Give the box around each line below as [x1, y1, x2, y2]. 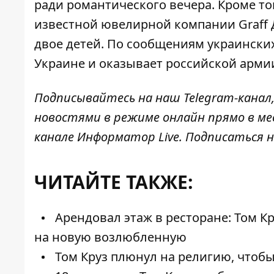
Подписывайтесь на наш [34, 89, 183, 106]
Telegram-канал [183, 89, 272, 106]
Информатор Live [77, 128, 179, 145]
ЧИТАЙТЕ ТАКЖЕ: [34, 169, 193, 194]
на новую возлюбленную [34, 228, 187, 245]
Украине [34, 54, 85, 72]
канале [34, 128, 77, 145]
